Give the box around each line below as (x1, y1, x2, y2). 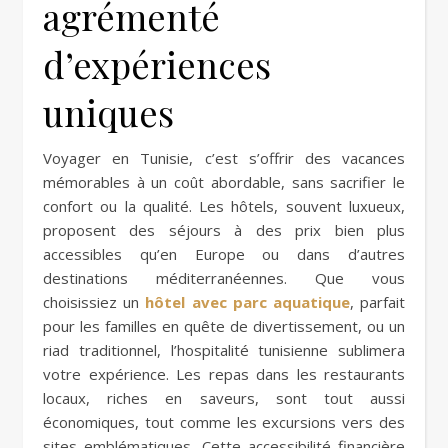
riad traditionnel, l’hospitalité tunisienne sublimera (43, 339, 405, 360)
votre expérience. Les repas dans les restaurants (43, 363, 405, 384)
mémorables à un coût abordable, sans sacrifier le (43, 171, 405, 192)
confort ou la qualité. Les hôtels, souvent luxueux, (43, 195, 405, 216)
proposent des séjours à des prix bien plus (43, 219, 405, 240)
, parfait (349, 291, 406, 312)
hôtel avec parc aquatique (145, 291, 350, 312)
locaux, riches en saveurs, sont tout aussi (43, 387, 405, 408)
